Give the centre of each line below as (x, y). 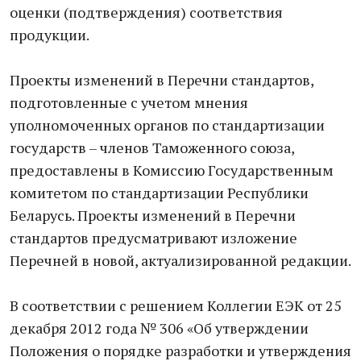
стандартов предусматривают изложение (154, 238)
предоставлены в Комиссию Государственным (172, 170)
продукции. (50, 35)
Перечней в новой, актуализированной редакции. (180, 260)
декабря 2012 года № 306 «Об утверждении (159, 328)
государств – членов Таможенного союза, (152, 147)
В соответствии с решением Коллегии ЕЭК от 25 (176, 305)
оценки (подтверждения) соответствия (146, 12)
